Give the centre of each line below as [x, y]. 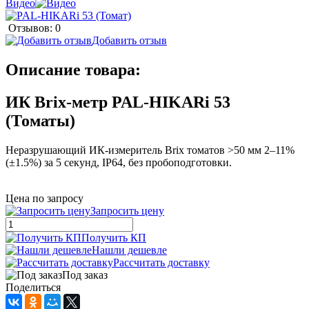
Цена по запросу [44, 198]
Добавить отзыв [129, 40]
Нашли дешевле [129, 250]
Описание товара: [73, 69]
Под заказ [85, 275]
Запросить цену [127, 210]
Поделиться [33, 287]
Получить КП [114, 237]
